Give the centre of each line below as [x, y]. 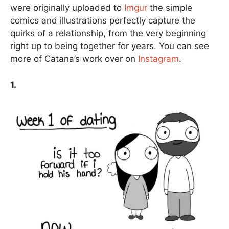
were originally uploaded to [67, 8]
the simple [170, 8]
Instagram [158, 59]
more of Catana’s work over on [74, 59]
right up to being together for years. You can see [110, 46]
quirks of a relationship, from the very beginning [108, 33]
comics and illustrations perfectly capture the [103, 21]
